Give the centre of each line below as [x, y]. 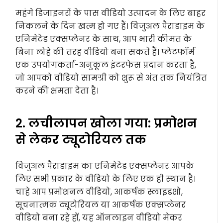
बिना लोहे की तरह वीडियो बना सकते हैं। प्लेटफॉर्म [105, 52]
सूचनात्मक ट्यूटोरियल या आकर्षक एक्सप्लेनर [101, 205]
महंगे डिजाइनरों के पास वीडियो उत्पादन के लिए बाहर [111, 13]
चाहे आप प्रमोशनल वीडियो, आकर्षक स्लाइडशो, [99, 192]
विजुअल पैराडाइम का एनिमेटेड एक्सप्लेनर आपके [105, 166]
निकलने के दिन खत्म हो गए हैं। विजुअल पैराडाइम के [110, 26]
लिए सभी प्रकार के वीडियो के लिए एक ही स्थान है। [106, 179]
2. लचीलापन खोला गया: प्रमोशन [106, 123]
